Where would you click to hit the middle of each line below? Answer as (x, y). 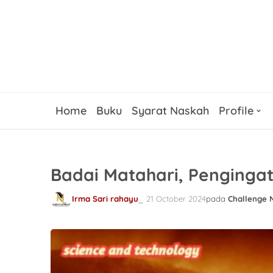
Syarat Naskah (170, 110)
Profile (236, 110)
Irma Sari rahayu (105, 199)
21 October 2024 (176, 199)
